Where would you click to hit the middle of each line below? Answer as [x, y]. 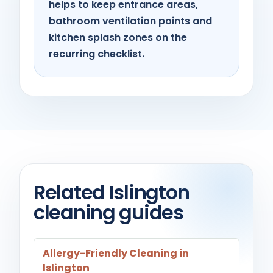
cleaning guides [108, 212]
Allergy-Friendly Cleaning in [116, 253]
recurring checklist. [97, 54]
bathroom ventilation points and [130, 21]
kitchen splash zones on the [118, 37]
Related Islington [112, 192]
